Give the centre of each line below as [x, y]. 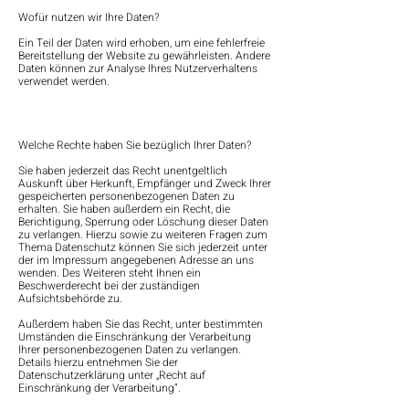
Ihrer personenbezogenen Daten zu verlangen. [130, 350]
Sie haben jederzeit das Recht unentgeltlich [123, 171]
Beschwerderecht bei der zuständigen [109, 286]
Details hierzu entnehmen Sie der [98, 362]
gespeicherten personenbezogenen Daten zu [126, 196]
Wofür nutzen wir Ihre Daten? [89, 17]
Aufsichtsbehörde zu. [70, 299]
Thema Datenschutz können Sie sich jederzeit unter [143, 247]
